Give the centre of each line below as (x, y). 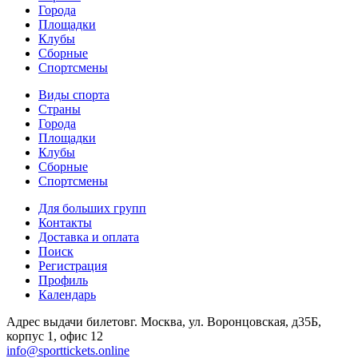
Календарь (67, 294)
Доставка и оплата (89, 237)
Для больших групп (92, 208)
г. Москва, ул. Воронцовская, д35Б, (226, 321)
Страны (60, 109)
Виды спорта (74, 94)
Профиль (63, 280)
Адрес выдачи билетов (68, 321)
